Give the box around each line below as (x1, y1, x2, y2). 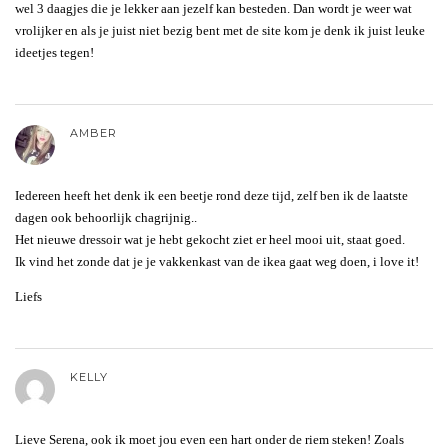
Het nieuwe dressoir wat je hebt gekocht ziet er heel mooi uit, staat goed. (15, 231, 405, 247)
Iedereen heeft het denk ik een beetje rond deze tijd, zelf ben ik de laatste (15, 187, 408, 203)
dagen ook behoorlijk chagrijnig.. (15, 209, 197, 225)
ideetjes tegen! (15, 44, 94, 60)
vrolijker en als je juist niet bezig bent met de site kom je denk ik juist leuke (15, 22, 425, 38)
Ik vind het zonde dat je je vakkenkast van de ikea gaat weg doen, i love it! (15, 253, 419, 269)
